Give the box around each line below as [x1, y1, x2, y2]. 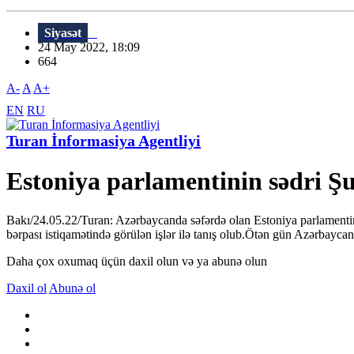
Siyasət [44, 26, 81, 40]
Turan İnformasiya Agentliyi [6, 132, 201, 150]
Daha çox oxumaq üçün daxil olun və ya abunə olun [6, 254, 267, 268]
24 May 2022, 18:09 [38, 40, 149, 55]
